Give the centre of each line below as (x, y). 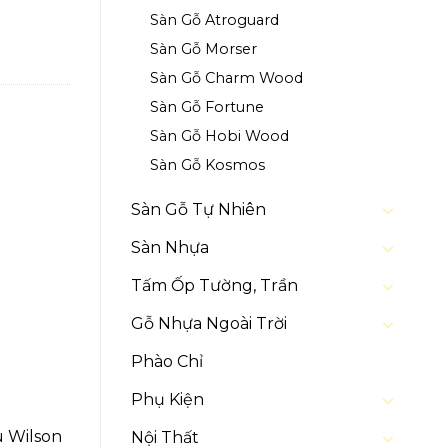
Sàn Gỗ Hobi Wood (219, 136)
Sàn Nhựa (170, 248)
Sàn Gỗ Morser (203, 49)
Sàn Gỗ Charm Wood (226, 78)
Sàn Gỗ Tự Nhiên (198, 210)
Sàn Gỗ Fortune (207, 107)
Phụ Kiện (167, 400)
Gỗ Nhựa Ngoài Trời (209, 324)
